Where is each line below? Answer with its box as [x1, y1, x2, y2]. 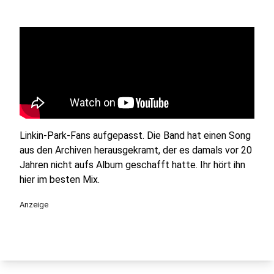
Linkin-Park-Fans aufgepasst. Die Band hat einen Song [20, 130, 251, 141]
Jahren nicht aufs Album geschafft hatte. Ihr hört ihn [20, 159, 245, 171]
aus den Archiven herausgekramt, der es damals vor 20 [20, 144, 252, 156]
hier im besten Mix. [20, 174, 100, 185]
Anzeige [20, 200, 48, 209]
